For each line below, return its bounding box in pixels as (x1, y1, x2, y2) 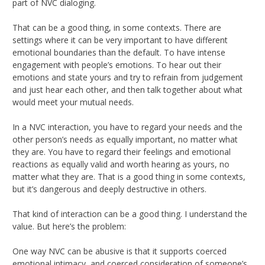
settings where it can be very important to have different (12, 34, 228, 46)
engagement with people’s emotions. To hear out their (12, 59, 221, 70)
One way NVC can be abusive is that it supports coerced (12, 245, 227, 257)
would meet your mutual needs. (12, 96, 134, 108)
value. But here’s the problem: (12, 220, 126, 232)
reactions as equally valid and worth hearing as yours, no (12, 158, 230, 170)
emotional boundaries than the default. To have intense (12, 46, 225, 58)
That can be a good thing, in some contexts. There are (12, 21, 221, 33)
